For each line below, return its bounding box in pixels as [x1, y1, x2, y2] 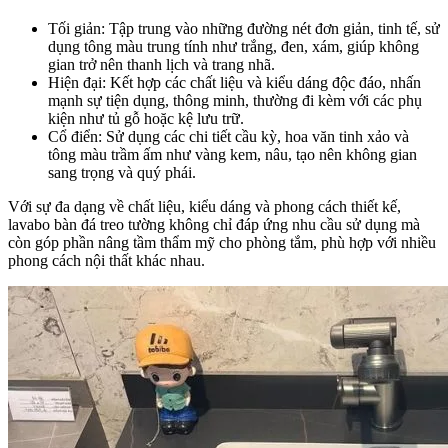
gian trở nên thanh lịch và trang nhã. [48, 55, 275, 73]
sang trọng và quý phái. [48, 163, 196, 181]
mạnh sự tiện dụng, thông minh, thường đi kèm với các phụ [48, 91, 422, 109]
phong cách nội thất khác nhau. [8, 251, 205, 269]
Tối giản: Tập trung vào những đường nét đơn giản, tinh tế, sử [48, 19, 440, 37]
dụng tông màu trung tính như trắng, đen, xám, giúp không [48, 37, 419, 55]
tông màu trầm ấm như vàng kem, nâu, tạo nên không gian [48, 145, 417, 163]
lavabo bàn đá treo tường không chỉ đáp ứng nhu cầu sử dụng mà [8, 215, 420, 233]
